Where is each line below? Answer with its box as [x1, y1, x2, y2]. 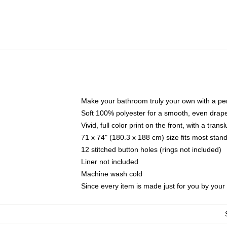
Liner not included [81, 158, 138, 166]
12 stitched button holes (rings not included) [81, 145, 221, 154]
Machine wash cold [81, 170, 142, 178]
